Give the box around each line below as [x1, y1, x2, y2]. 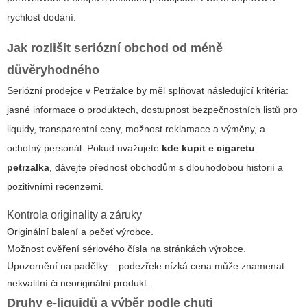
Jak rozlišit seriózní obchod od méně [7, 41, 223, 56]
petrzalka [7, 162, 49, 173]
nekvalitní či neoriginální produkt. [7, 278, 149, 289]
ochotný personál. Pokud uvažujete [7, 143, 162, 154]
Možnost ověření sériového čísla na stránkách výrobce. [7, 243, 246, 255]
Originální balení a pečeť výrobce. [7, 226, 153, 238]
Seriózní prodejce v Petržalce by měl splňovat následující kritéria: [7, 85, 288, 97]
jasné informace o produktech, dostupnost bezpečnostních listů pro [7, 104, 297, 116]
